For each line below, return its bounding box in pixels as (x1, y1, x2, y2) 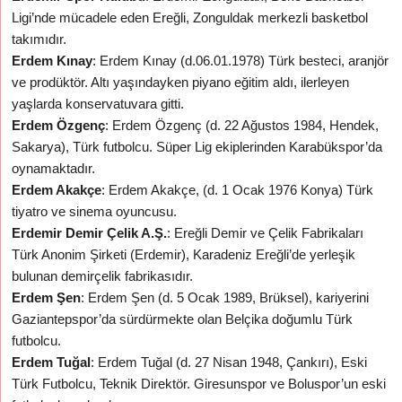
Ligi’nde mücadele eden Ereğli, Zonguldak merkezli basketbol (12, 10, 369, 25)
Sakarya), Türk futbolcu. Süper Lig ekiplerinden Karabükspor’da (12, 139, 383, 154)
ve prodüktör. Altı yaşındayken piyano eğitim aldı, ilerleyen (12, 74, 350, 90)
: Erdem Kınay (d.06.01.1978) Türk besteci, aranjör (92, 53, 389, 68)
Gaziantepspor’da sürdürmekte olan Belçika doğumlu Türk (12, 311, 354, 327)
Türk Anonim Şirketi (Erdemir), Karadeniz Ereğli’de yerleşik (12, 247, 356, 262)
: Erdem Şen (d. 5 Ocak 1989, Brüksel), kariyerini (81, 290, 370, 305)
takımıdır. (12, 31, 67, 47)
